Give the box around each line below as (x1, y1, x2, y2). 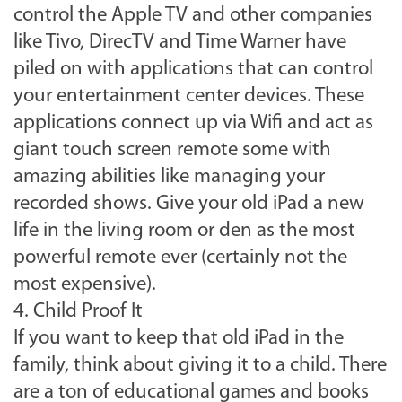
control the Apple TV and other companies (13, 5, 372, 27)
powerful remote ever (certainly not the (13, 248, 347, 269)
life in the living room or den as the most (13, 221, 355, 242)
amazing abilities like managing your (13, 167, 325, 188)
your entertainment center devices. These (13, 86, 364, 108)
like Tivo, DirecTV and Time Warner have (13, 32, 346, 54)
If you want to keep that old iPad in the (13, 328, 344, 350)
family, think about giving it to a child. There (13, 355, 387, 377)
